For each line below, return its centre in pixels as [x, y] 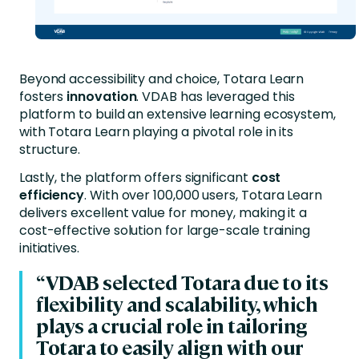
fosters [43, 96]
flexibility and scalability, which [177, 303]
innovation [102, 96]
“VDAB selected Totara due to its [182, 281]
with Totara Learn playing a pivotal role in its [156, 131]
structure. [50, 149]
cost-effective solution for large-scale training [165, 230]
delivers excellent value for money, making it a [163, 212]
